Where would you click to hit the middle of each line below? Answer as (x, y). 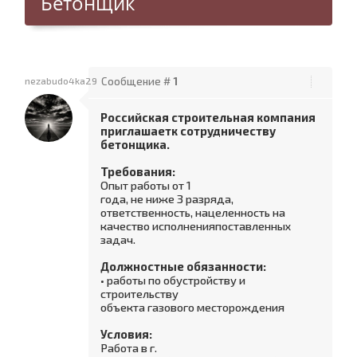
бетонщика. (135, 144)
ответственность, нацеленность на (193, 212)
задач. (118, 239)
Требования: (138, 171)
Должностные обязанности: (183, 266)
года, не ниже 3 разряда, (167, 198)
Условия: (126, 334)
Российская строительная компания (208, 117)
